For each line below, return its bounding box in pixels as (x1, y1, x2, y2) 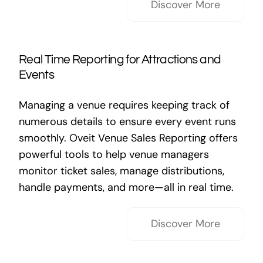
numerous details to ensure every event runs (18, 114, 236, 129)
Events (18, 69, 55, 81)
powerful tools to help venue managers (18, 147, 209, 161)
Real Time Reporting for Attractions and (18, 53, 221, 66)
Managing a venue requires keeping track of (18, 98, 230, 112)
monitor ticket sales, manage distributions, (18, 164, 224, 178)
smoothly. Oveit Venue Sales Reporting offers (18, 131, 238, 145)
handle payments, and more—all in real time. (18, 180, 234, 194)
